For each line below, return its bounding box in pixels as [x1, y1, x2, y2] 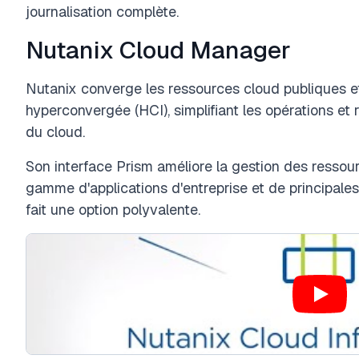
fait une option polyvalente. [26, 200, 200, 219]
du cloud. [26, 123, 85, 141]
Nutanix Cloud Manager [26, 34, 291, 66]
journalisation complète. [26, 2, 179, 21]
